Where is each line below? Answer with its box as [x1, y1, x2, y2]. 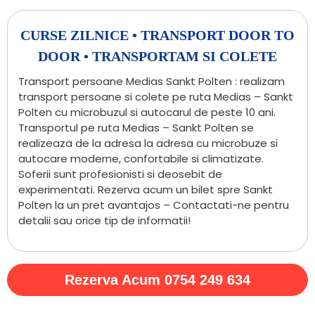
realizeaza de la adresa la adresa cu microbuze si [18, 135, 278, 150]
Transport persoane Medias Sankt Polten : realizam [18, 73, 285, 89]
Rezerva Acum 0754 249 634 [65, 272, 250, 288]
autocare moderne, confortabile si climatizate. [18, 150, 264, 166]
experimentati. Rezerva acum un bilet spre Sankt [18, 181, 273, 197]
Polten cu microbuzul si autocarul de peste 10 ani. [18, 104, 276, 120]
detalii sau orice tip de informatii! [18, 212, 191, 228]
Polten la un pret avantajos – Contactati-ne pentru [18, 197, 289, 212]
